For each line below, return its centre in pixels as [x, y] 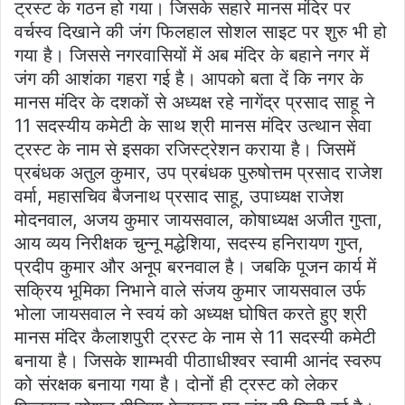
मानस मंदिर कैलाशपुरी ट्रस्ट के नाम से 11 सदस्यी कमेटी [195, 338]
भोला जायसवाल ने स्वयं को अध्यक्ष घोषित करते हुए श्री [191, 314]
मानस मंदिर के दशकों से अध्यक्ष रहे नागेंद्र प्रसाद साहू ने [194, 103]
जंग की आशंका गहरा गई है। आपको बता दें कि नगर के [189, 79]
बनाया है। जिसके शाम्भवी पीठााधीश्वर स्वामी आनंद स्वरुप [198, 361]
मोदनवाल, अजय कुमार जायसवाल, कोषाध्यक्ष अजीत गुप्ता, [198, 220]
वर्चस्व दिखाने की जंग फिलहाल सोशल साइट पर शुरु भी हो [201, 32]
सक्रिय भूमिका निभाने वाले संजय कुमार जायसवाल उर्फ [190, 291]
